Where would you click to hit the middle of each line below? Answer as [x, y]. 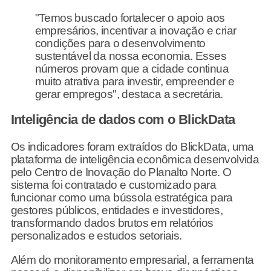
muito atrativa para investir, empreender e [135, 81]
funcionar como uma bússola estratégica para [122, 197]
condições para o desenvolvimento [120, 43]
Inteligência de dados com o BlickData [123, 119]
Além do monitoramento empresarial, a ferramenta [132, 260]
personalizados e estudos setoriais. [96, 235]
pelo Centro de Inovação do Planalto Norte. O [121, 172]
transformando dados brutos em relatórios [112, 223]
